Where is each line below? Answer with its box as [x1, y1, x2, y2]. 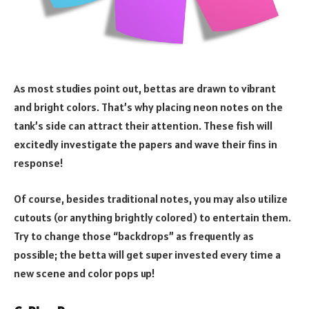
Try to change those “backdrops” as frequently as [14, 229, 254, 243]
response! [14, 156, 63, 170]
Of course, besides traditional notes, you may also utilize [14, 192, 288, 206]
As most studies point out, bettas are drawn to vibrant [14, 81, 276, 96]
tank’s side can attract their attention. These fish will [14, 119, 272, 133]
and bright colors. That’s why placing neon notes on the [14, 100, 283, 114]
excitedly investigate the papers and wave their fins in [14, 137, 277, 152]
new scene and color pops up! [14, 266, 157, 280]
